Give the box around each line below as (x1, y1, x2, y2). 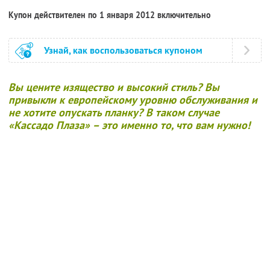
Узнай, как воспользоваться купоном (44, 43, 202, 57)
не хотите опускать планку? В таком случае (8, 105, 219, 119)
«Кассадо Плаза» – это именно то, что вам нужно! (8, 118, 250, 132)
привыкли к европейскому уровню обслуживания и (8, 92, 257, 107)
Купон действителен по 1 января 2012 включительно (8, 9, 211, 20)
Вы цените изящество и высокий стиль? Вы (8, 80, 219, 94)
